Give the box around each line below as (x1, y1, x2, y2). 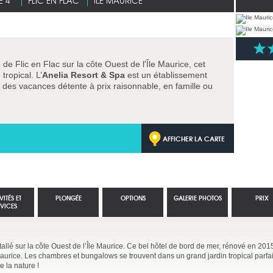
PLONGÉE (55, 193, 82, 202)
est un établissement (125, 70, 207, 80)
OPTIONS (120, 193, 146, 202)
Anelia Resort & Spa (42, 70, 125, 80)
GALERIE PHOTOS (173, 193, 222, 202)
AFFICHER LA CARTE (163, 133, 225, 144)
